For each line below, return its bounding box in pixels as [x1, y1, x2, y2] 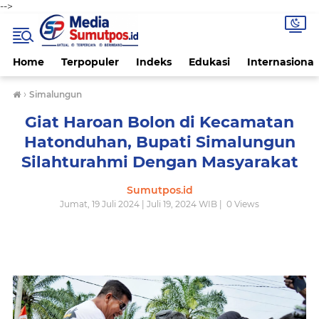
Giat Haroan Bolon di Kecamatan [25, 113, 294, 132]
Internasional [247, 56, 317, 68]
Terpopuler [61, 56, 119, 68]
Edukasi [189, 56, 230, 68]
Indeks [136, 56, 172, 68]
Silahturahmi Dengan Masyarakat [21, 152, 298, 172]
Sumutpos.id [126, 184, 193, 197]
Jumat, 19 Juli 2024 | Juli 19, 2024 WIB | [60, 199, 224, 209]
